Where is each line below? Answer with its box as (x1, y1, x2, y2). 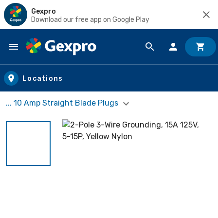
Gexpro (31, 7, 56, 16)
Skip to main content (9, 51, 93, 62)
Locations (22, 74, 63, 83)
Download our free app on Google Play (31, 15, 149, 24)
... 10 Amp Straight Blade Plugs (6, 98, 120, 108)
